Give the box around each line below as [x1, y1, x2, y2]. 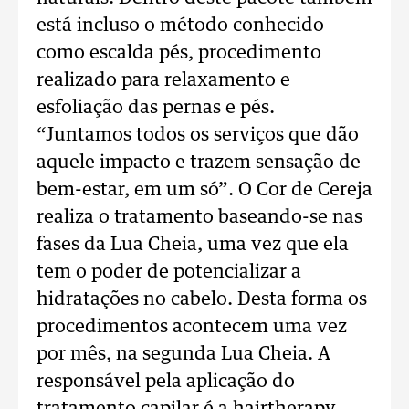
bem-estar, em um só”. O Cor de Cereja [37, 181, 372, 199]
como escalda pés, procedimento [37, 44, 321, 62]
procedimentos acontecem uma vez [37, 318, 347, 336]
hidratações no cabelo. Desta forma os [37, 290, 367, 309]
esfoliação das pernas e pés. [37, 99, 275, 117]
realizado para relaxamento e [37, 71, 290, 89]
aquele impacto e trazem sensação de [37, 153, 361, 172]
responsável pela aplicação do [37, 372, 295, 391]
